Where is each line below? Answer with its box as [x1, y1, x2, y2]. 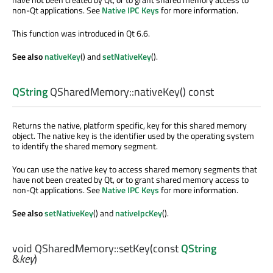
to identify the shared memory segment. [12, 140, 158, 153]
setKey [119, 240, 150, 257]
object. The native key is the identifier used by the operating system [12, 129, 254, 143]
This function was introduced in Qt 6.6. [12, 26, 150, 40]
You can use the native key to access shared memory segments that [12, 163, 257, 176]
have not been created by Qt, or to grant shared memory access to [12, 173, 249, 186]
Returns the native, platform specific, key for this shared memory [12, 119, 247, 132]
